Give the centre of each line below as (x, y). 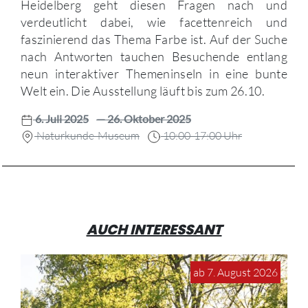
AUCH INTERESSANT (154, 229)
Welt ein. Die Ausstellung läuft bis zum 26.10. (143, 90)
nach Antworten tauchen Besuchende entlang (154, 56)
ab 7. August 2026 (235, 272)
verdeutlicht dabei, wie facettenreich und (154, 22)
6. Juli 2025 (61, 118)
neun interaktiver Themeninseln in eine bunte (154, 73)
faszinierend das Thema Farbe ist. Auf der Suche (154, 39)
